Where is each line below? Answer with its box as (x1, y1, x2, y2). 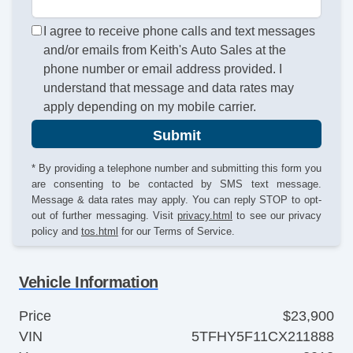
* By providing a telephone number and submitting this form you (32, 162, 321, 175)
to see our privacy (232, 210, 321, 222)
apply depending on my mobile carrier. (43, 99, 257, 113)
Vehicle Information (19, 273, 158, 292)
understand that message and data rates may (43, 80, 295, 95)
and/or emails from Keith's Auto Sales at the (43, 43, 287, 57)
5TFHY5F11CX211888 (191, 329, 334, 345)
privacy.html (177, 210, 232, 222)
